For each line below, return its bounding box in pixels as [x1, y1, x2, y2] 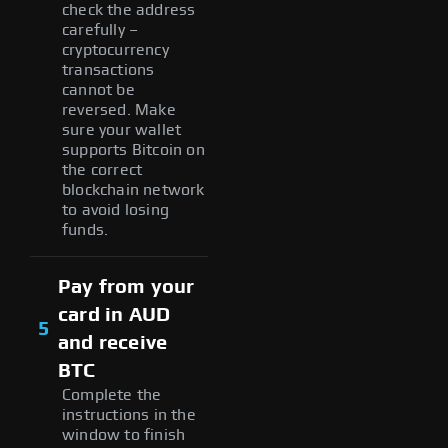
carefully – [62, 21, 139, 38]
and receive [58, 332, 168, 353]
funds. [62, 221, 109, 238]
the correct [62, 161, 143, 178]
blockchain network [62, 181, 205, 198]
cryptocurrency [62, 41, 169, 58]
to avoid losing [62, 201, 169, 218]
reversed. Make [62, 101, 176, 118]
